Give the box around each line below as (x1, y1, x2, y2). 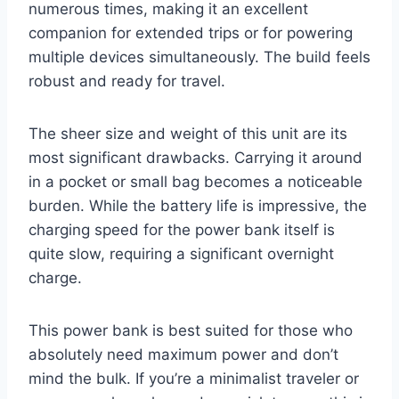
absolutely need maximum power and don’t (28, 345, 338, 363)
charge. (28, 268, 82, 287)
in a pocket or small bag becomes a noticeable (28, 172, 362, 191)
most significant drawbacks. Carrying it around (28, 148, 362, 167)
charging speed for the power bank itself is (28, 220, 335, 239)
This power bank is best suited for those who (28, 321, 353, 339)
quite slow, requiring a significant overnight (28, 244, 334, 263)
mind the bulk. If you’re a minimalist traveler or (28, 369, 359, 387)
